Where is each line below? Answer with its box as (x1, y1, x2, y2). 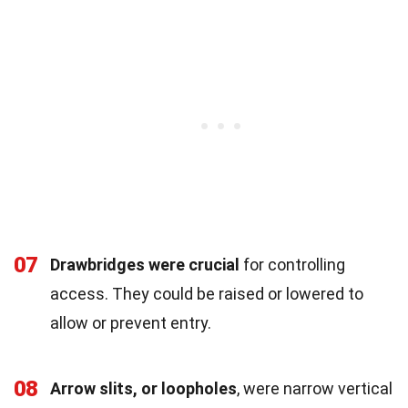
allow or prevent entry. (50, 312, 211, 332)
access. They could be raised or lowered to (50, 283, 363, 303)
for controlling (240, 254, 345, 274)
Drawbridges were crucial (50, 254, 240, 274)
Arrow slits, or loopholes (50, 378, 237, 398)
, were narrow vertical (237, 378, 393, 398)
